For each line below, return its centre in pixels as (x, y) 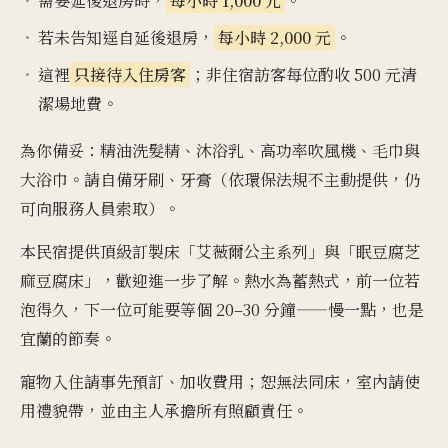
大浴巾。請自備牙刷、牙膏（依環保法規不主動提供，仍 (220, 179)
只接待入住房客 (130, 74)
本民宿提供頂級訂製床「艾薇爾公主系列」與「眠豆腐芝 (220, 251)
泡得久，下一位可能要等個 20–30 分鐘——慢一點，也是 (222, 309)
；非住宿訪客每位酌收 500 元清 (303, 74)
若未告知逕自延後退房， (126, 37)
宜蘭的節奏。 (68, 338)
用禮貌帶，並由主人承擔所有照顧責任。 (164, 410)
